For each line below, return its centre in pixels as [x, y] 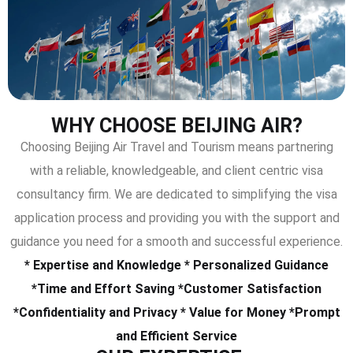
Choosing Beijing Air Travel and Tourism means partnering [176, 147]
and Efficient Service [176, 336]
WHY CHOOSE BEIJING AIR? [176, 125]
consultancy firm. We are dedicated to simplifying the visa [176, 194]
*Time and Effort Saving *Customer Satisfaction [176, 288]
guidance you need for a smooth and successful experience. [176, 241]
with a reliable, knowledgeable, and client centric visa [176, 170]
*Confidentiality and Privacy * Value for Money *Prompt [176, 312]
